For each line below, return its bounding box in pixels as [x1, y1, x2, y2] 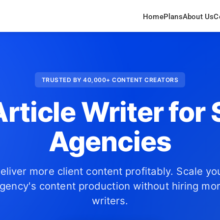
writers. [91, 194, 129, 207]
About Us [182, 12, 214, 21]
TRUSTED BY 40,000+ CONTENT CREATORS [41, 76, 179, 83]
